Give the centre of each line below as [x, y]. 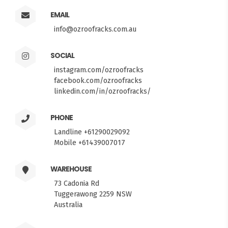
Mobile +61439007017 [90, 143]
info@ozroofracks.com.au [95, 29]
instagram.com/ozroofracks [99, 69]
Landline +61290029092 [92, 132]
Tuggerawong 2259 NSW [93, 194]
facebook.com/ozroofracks [98, 80]
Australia [68, 205]
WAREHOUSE [71, 169]
